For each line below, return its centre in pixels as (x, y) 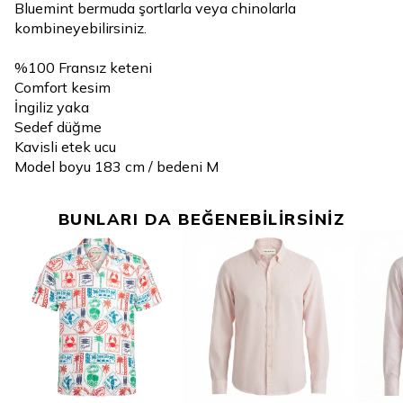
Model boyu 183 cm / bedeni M (116, 166)
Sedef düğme (58, 127)
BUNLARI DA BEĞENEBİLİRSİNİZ (201, 219)
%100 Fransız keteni (83, 67)
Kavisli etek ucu (65, 147)
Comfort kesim (63, 87)
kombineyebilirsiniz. (81, 28)
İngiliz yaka (52, 107)
